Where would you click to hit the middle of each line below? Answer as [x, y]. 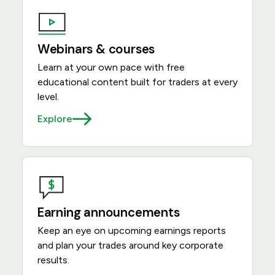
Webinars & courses [96, 49]
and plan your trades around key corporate [130, 245]
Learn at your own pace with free [111, 67]
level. [48, 97]
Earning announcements [108, 212]
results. [53, 260]
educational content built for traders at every [137, 82]
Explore [55, 119]
